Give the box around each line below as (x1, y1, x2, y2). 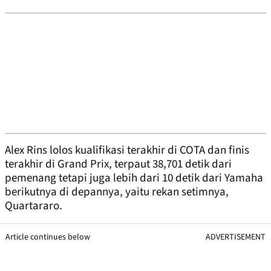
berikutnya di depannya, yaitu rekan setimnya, (5, 184, 229, 201)
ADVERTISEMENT (206, 231, 266, 244)
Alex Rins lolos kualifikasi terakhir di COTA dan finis (5, 142, 249, 159)
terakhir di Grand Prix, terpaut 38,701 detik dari (5, 156, 232, 173)
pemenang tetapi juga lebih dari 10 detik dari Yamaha (5, 170, 263, 187)
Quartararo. (5, 198, 62, 215)
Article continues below (5, 231, 90, 244)
